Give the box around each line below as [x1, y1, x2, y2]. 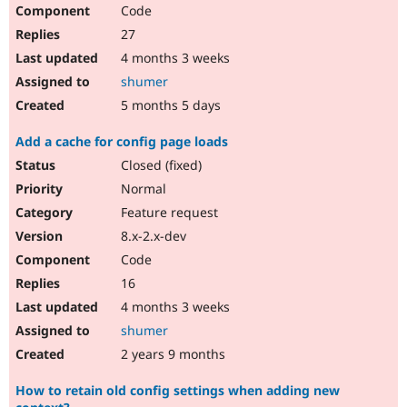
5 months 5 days [117, 96, 221, 114]
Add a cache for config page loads [15, 133, 228, 151]
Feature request [117, 203, 218, 222]
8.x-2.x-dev [117, 227, 186, 245]
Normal [117, 180, 166, 198]
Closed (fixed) [117, 156, 202, 174]
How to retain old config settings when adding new [15, 382, 340, 400]
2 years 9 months [117, 345, 225, 363]
